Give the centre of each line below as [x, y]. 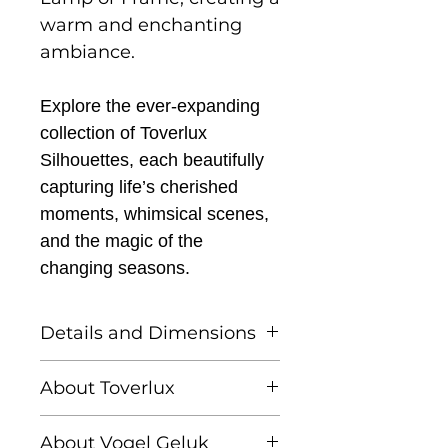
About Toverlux [107, 387]
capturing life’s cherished [139, 186]
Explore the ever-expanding [150, 105]
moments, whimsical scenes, [154, 213]
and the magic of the [121, 240]
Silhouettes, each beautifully [152, 159]
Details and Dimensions [148, 332]
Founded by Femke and [148, 427]
